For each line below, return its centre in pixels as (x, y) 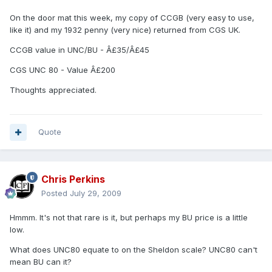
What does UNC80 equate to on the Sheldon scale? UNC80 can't (134, 250)
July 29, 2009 (96, 193)
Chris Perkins (73, 179)
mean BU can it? (41, 262)
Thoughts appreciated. (53, 90)
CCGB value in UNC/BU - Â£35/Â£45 (80, 50)
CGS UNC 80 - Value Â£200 (63, 70)
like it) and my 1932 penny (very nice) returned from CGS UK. (125, 30)
